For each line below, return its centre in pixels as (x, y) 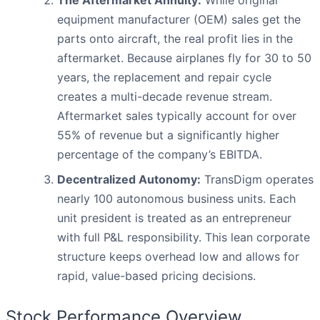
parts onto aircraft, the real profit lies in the (175, 39)
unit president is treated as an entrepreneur (174, 218)
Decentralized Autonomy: (129, 180)
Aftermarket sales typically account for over (177, 116)
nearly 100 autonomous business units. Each (176, 199)
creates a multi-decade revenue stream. (165, 97)
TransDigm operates (257, 180)
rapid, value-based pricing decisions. (156, 276)
